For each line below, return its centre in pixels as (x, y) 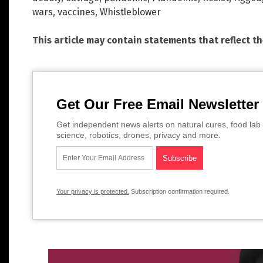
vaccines (76, 12)
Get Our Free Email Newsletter (158, 104)
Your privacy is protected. (93, 191)
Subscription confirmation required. (179, 191)
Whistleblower (130, 12)
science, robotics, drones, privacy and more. (139, 135)
